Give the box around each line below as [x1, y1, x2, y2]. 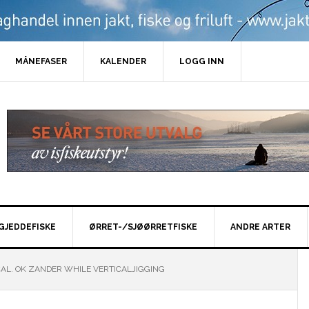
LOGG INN [179, 57, 224, 66]
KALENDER [100, 57, 146, 66]
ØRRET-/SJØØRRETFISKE [89, 222, 197, 232]
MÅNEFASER [15, 57, 67, 66]
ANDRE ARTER [230, 222, 290, 232]
